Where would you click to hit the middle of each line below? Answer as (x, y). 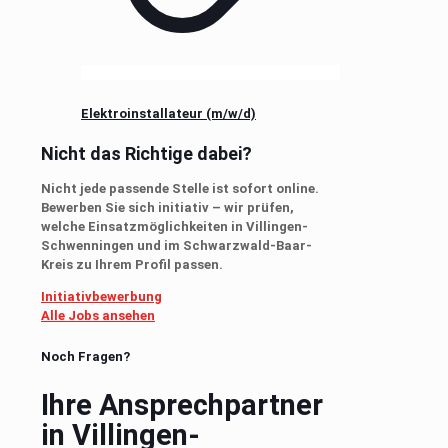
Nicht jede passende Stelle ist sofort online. (180, 189)
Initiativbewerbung (101, 297)
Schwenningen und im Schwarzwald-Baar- (176, 246)
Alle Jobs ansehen (98, 316)
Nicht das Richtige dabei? (146, 154)
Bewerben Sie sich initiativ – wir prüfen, (167, 208)
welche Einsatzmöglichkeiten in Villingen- (174, 227)
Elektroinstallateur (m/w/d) (168, 113)
